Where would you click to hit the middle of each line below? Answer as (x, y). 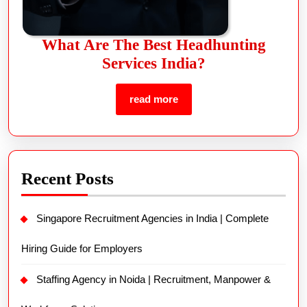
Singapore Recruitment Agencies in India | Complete (152, 219)
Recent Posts (67, 179)
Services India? (153, 64)
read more (153, 99)
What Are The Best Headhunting (153, 45)
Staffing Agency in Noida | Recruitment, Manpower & (153, 280)
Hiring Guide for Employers (82, 249)
